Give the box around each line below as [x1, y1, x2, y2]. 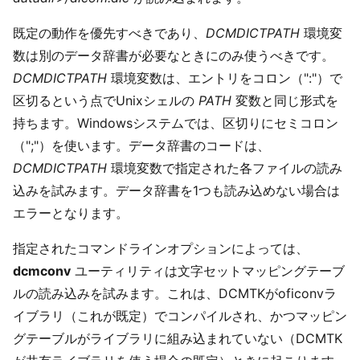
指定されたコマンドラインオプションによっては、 [13, 239, 309, 256]
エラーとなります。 [13, 204, 129, 221]
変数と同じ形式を [231, 92, 338, 108]
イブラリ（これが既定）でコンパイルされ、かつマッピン [13, 307, 347, 324]
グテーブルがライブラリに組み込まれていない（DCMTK [13, 329, 342, 346]
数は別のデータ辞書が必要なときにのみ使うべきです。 [13, 47, 334, 63]
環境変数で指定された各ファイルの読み [107, 159, 342, 176]
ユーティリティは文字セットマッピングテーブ [71, 262, 345, 279]
